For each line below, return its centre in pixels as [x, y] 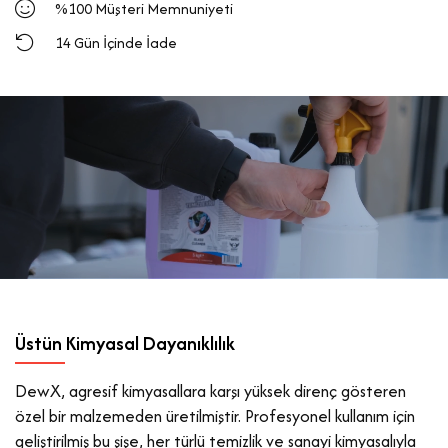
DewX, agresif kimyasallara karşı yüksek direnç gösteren [210, 391]
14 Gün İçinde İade [116, 42]
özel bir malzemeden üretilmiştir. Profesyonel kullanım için [215, 416]
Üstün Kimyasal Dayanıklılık [125, 344]
